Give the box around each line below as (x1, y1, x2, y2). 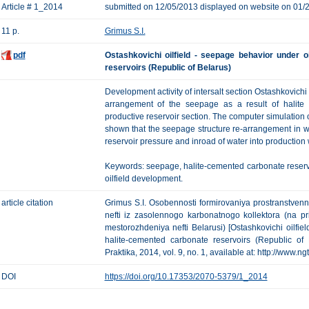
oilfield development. (104, 174, 183, 183)
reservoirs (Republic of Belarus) (104, 63, 231, 72)
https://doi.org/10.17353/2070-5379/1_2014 (104, 272, 268, 281)
